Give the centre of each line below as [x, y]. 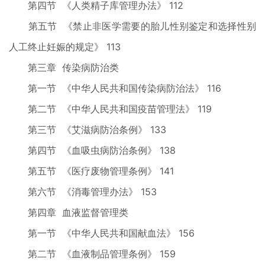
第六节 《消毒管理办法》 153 [83, 192]
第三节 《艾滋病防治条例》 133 [88, 130]
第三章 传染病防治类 [64, 67]
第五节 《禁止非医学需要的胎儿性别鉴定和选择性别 [132, 26]
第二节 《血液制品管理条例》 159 [92, 254]
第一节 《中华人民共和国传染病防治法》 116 [115, 88]
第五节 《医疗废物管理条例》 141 [91, 171]
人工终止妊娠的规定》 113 [65, 47]
